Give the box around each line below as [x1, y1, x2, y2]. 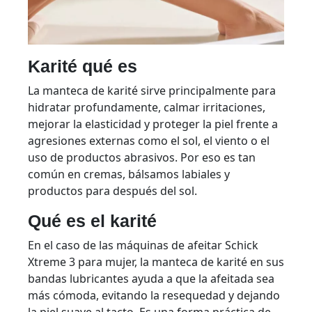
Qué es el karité [28, 211, 157, 231]
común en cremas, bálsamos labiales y [28, 166, 230, 182]
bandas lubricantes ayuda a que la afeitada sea [28, 271, 274, 287]
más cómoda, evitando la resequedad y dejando [28, 288, 280, 304]
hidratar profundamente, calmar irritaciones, [28, 100, 265, 116]
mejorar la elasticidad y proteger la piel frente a [28, 116, 278, 132]
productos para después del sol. [28, 183, 200, 199]
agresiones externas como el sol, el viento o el [28, 133, 270, 149]
